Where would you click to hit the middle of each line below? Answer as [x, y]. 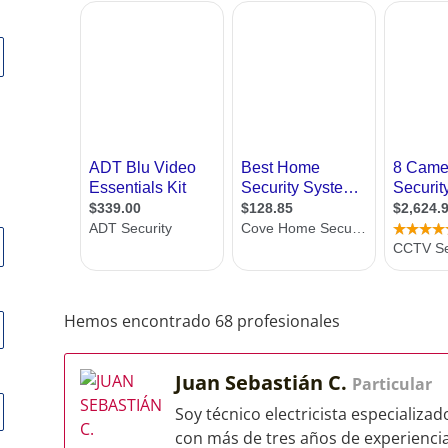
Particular [392, 384]
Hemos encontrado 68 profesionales [202, 321]
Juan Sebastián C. [263, 382]
